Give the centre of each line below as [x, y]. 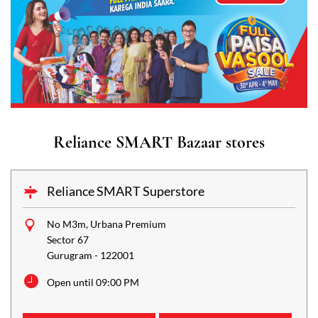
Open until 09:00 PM [93, 282]
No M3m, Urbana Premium [106, 224]
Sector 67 [68, 239]
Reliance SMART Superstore [126, 191]
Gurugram [70, 255]
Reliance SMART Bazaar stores [159, 142]
